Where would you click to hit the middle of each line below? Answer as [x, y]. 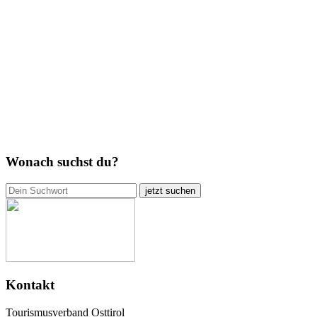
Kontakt [30, 285]
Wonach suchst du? [62, 161]
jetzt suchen [170, 190]
